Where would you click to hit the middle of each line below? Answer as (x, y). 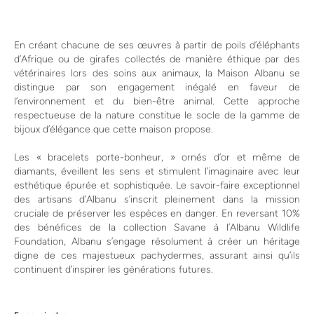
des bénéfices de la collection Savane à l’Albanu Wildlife (157, 227)
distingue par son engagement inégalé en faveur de (157, 87)
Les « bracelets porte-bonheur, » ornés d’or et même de (157, 157)
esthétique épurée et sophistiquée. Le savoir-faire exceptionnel (157, 185)
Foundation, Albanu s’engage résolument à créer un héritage (157, 241)
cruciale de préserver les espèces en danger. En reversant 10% (157, 213)
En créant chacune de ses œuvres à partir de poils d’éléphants (157, 45)
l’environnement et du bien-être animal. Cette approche (157, 101)
